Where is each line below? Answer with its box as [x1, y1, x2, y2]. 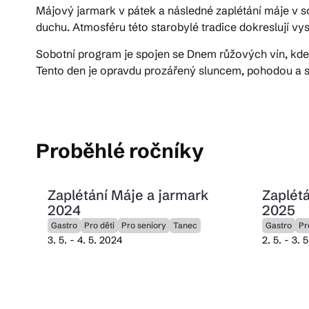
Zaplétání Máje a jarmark [47, 186, 208, 203]
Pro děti [83, 220, 114, 230]
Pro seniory [121, 220, 166, 230]
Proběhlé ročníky [36, 138, 204, 163]
